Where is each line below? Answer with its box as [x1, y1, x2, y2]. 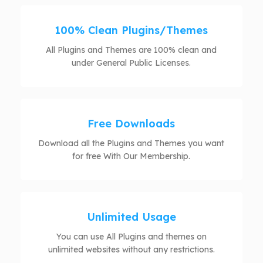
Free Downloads [87, 117, 176, 131]
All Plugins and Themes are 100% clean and [46, 45, 217, 56]
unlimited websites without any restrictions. [48, 244, 215, 255]
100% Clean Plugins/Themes [55, 23, 208, 38]
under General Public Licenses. [72, 58, 191, 69]
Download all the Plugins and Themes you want [38, 138, 225, 149]
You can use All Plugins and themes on [56, 231, 207, 242]
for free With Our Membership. [72, 151, 191, 162]
